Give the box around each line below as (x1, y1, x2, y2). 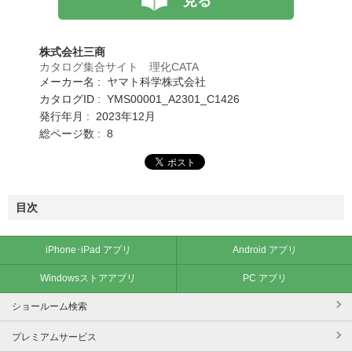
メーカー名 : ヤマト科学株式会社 (39, 75, 206, 88)
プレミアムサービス (12, 331, 97, 343)
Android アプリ (232, 244, 297, 255)
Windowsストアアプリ (40, 272, 136, 284)
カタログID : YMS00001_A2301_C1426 (39, 92, 240, 105)
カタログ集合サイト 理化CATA (39, 60, 199, 73)
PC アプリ (242, 272, 287, 284)
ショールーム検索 (12, 300, 87, 312)
